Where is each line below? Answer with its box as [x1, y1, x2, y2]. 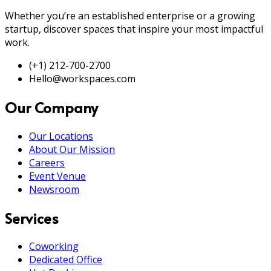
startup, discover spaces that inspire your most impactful [5, 22, 263, 36]
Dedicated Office [29, 253, 102, 267]
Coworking [29, 240, 79, 253]
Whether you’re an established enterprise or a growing [5, 8, 255, 22]
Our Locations [29, 129, 93, 143]
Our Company [5, 97, 98, 117]
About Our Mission [29, 142, 115, 156]
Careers [29, 155, 65, 169]
